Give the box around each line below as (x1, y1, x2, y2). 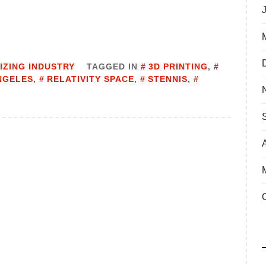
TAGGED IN (87, 62, 141, 72)
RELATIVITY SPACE (47, 74, 134, 84)
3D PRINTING (148, 62, 208, 72)
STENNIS (148, 74, 188, 84)
